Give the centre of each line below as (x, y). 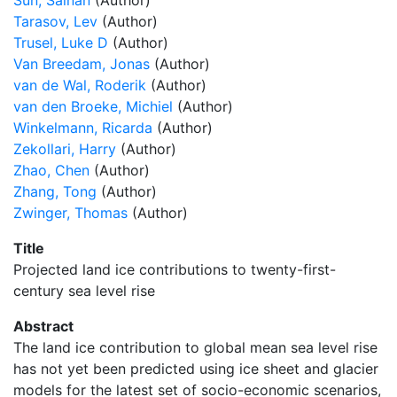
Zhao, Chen (51, 170)
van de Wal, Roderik (80, 85)
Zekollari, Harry (65, 149)
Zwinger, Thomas (70, 213)
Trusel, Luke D (61, 43)
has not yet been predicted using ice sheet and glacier (196, 369)
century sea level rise (84, 291)
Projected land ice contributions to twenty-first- (175, 269)
